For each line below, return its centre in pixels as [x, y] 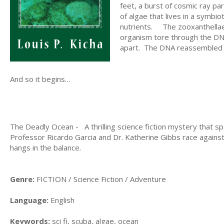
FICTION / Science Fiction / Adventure [100, 179]
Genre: [22, 179]
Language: [29, 200]
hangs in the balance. [45, 147]
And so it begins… [40, 79]
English [61, 200]
